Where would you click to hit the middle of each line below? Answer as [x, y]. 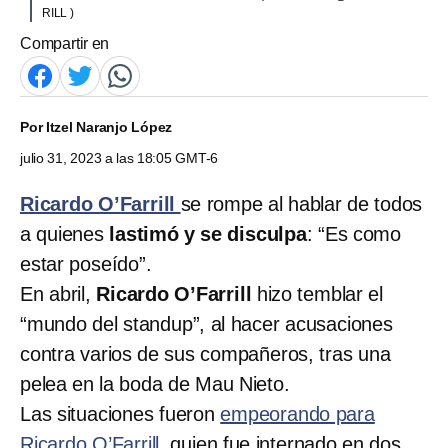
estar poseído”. [86, 263]
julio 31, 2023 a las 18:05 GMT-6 [119, 157]
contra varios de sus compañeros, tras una [205, 353]
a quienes [62, 233]
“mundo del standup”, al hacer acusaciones [206, 323]
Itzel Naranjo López [109, 126]
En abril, [58, 293]
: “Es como [354, 233]
